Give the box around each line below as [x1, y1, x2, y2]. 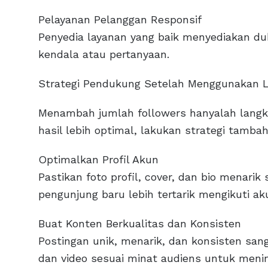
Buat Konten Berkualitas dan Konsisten [38, 217, 241, 230]
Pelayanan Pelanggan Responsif [38, 13, 202, 26]
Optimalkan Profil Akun [38, 153, 159, 166]
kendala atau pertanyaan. [38, 48, 169, 61]
